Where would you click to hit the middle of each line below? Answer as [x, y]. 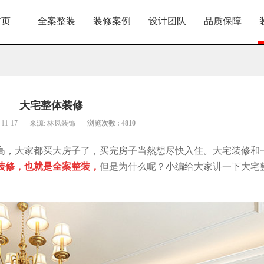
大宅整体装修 [51, 105]
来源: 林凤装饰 [52, 123]
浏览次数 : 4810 [111, 123]
